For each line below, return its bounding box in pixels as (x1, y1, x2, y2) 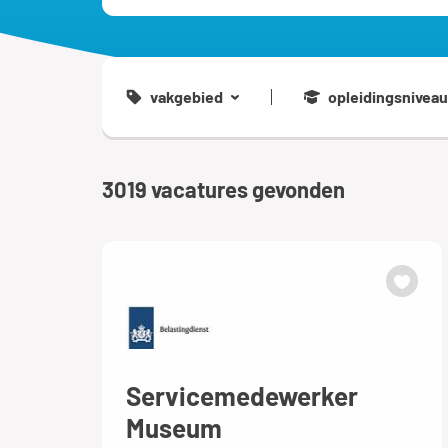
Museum (126, 412, 222, 444)
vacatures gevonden (151, 176, 345, 202)
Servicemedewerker (126, 380, 358, 412)
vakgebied (150, 87, 223, 106)
